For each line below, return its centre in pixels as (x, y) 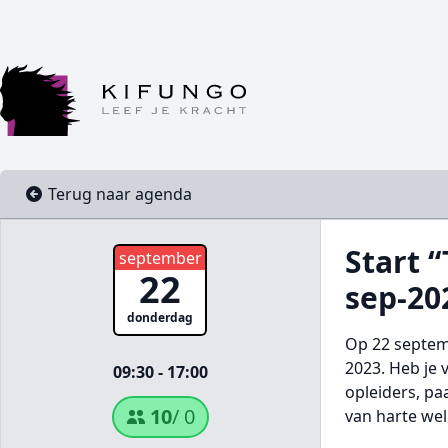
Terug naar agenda (120, 194)
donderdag (160, 317)
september (160, 258)
